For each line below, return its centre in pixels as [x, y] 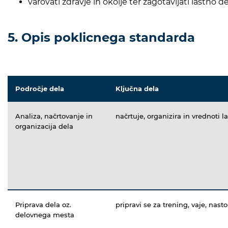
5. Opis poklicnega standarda [101, 37]
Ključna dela [137, 88]
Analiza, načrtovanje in [54, 116]
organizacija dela [44, 126]
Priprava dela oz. [43, 204]
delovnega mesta [45, 215]
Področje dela [40, 88]
